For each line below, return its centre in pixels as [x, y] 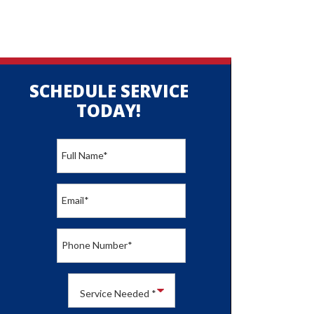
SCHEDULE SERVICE [109, 91]
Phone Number [94, 245]
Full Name [82, 155]
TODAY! [109, 110]
